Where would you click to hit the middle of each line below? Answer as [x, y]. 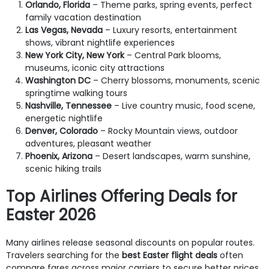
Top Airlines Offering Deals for [122, 196]
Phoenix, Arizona [59, 156]
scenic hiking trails [63, 168]
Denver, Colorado [62, 131]
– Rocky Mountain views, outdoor [168, 131]
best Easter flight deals [170, 255]
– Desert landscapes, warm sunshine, [171, 156]
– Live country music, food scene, [183, 105]
